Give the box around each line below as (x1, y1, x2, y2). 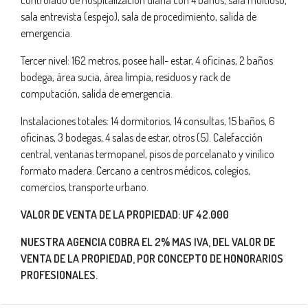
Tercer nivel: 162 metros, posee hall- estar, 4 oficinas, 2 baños (21, 54, 273, 67)
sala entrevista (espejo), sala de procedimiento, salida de (21, 10, 256, 23)
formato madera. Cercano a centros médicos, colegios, (21, 164, 250, 177)
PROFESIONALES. (21, 268, 98, 282)
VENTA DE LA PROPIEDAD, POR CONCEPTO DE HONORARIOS (21, 252, 283, 265)
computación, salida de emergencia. (21, 87, 173, 100)
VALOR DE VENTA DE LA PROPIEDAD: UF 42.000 (21, 208, 229, 221)
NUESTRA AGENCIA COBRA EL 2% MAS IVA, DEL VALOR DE (21, 235, 275, 249)
